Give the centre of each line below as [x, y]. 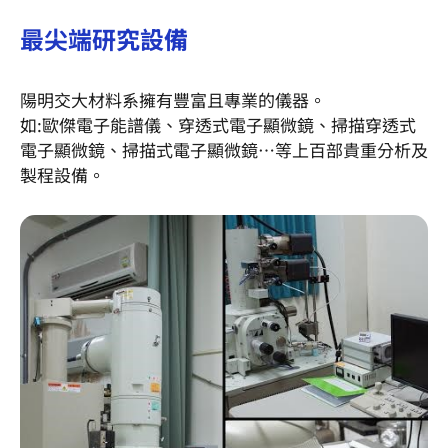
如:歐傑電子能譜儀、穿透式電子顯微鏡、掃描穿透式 [218, 125]
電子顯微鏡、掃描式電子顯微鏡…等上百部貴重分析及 [224, 150]
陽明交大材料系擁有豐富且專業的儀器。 [173, 100]
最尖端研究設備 [104, 39]
